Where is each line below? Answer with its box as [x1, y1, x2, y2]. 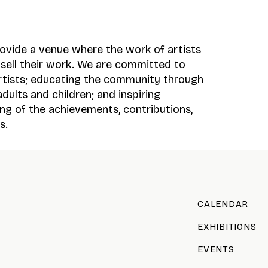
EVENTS [197, 244, 234, 255]
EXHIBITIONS [197, 221, 257, 232]
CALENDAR [197, 199, 248, 209]
